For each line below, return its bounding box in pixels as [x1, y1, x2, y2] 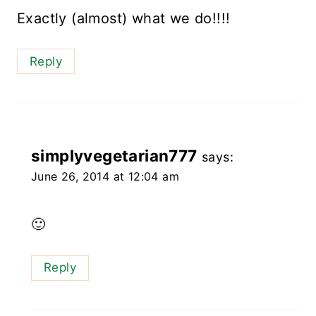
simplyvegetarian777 [31, 146, 197, 166]
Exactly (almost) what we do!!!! [17, 9, 231, 27]
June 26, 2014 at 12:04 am [31, 169, 179, 184]
